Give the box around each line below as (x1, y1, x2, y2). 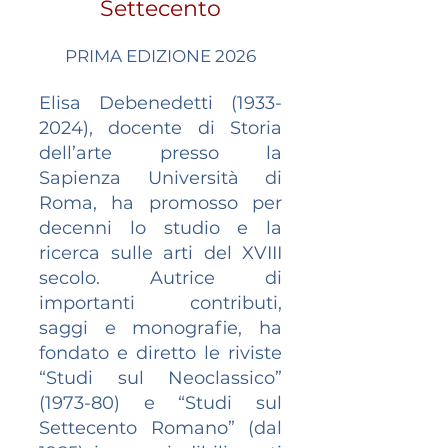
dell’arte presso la (39, 142, 282, 164)
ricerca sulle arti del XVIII (39, 242, 282, 264)
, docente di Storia (89, 117, 282, 139)
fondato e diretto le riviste (39, 342, 282, 364)
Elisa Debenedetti (39, 92, 231, 114)
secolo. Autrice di (39, 267, 282, 289)
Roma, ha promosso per (39, 192, 282, 214)
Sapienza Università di (39, 167, 282, 189)
